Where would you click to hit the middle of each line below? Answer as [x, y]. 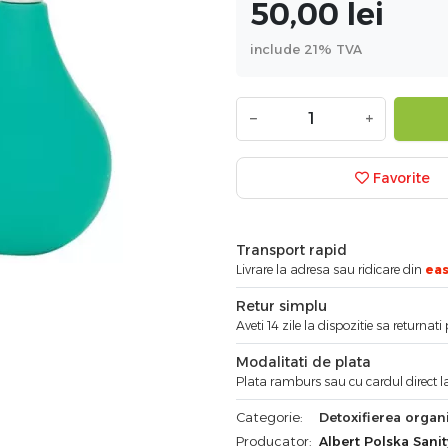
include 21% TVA [306, 48]
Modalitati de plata [303, 361]
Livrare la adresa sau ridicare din [330, 269]
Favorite [399, 178]
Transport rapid [291, 249]
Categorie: [269, 416]
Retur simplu [281, 305]
